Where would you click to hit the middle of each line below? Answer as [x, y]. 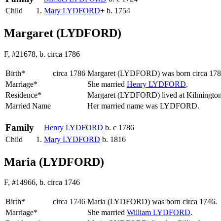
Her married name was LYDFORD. [144, 106]
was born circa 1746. [184, 202]
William [140, 213]
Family [20, 127]
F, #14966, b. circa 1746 [42, 183]
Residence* [23, 95]
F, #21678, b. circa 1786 [42, 54]
